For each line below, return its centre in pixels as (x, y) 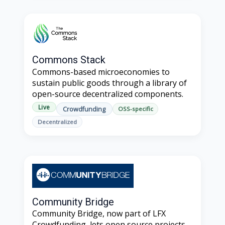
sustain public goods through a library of (109, 83)
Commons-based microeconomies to (101, 72)
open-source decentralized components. (108, 94)
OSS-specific (135, 109)
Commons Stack (69, 60)
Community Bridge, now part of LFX (99, 214)
